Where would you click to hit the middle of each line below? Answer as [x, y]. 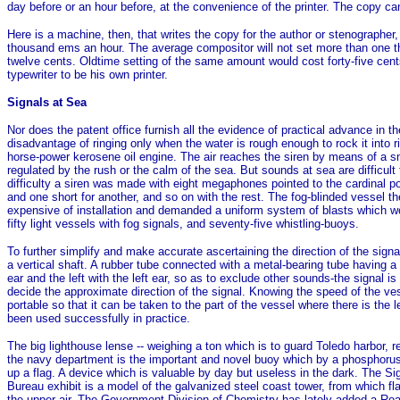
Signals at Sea [47, 102]
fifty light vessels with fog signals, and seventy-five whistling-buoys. [183, 223]
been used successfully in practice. [99, 318]
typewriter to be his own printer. [87, 74]
